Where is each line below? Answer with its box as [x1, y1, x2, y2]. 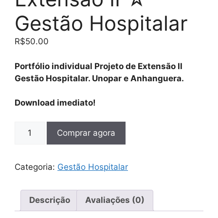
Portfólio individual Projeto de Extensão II [15, 61, 182, 71]
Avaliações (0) [85, 195, 145, 205]
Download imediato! [15, 98, 96, 108]
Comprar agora [56, 127, 115, 138]
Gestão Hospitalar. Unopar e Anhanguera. [15, 73, 184, 83]
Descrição [29, 195, 70, 205]
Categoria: [15, 162, 57, 172]
